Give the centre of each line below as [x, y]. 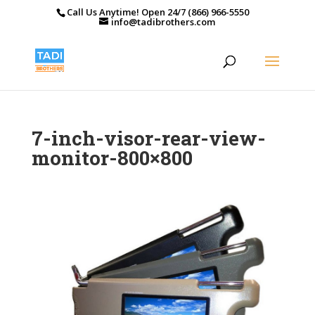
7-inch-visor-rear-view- [148, 138]
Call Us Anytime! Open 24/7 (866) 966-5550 [158, 12]
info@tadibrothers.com [163, 21]
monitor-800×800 [112, 158]
